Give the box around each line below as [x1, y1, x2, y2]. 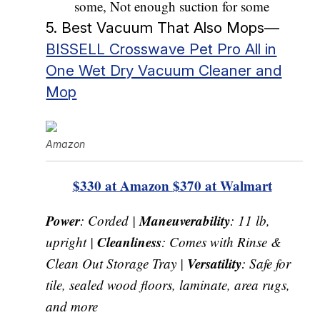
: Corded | [80, 211, 140, 229]
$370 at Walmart [172, 175, 272, 195]
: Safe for [241, 254, 291, 272]
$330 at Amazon [72, 175, 173, 195]
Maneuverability [139, 210, 231, 230]
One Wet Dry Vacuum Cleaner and [46, 61, 282, 79]
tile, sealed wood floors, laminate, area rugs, [46, 275, 291, 294]
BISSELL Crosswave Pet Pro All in [46, 39, 277, 58]
